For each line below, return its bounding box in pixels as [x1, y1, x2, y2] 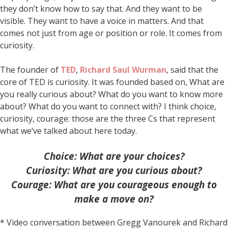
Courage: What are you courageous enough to [11, 178, 217, 192]
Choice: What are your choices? [43, 150, 185, 163]
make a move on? [74, 192, 154, 206]
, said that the [166, 64, 218, 76]
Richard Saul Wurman [80, 64, 166, 76]
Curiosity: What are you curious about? [26, 164, 202, 178]
